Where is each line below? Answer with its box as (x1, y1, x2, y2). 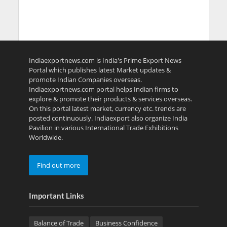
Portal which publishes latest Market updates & (28, 65, 171, 75)
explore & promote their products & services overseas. (28, 94, 192, 104)
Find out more (36, 161, 80, 170)
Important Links (28, 191, 84, 201)
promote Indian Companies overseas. (28, 75, 142, 85)
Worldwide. (28, 133, 63, 142)
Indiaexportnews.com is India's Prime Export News (28, 56, 181, 65)
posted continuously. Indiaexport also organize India (28, 113, 187, 123)
